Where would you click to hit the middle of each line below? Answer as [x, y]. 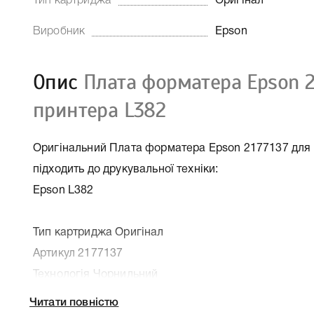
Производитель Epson [92, 296]
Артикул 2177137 [78, 254]
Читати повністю [74, 303]
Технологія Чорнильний [96, 275]
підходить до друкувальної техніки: [126, 170]
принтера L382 [100, 110]
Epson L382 [63, 191]
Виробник [59, 32]
